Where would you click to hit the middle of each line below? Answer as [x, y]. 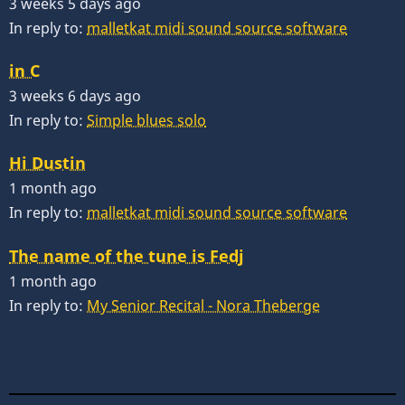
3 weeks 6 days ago [75, 96]
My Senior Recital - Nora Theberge [203, 305]
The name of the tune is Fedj [127, 255]
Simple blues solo [146, 121]
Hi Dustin [47, 163]
